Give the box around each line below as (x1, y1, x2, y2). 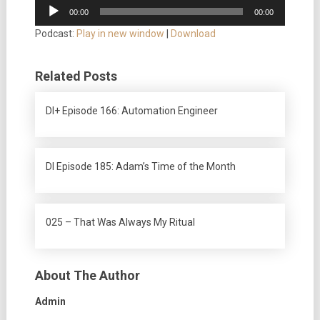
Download (170, 28, 216, 39)
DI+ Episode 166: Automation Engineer (45, 105, 218, 116)
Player (34, 14, 63, 26)
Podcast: (34, 28, 76, 39)
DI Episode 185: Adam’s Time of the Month (45, 161, 236, 172)
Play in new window (76, 28, 164, 39)
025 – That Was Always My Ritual (45, 216, 195, 228)
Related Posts (34, 69, 117, 84)
